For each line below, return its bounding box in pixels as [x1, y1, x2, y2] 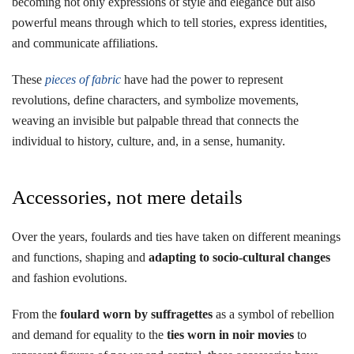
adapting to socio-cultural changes [149, 250, 330, 264]
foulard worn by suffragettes [60, 307, 213, 321]
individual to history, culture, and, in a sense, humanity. [12, 134, 285, 148]
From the [12, 307, 60, 321]
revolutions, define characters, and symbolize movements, [12, 93, 299, 107]
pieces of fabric [45, 73, 121, 86]
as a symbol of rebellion [213, 307, 334, 321]
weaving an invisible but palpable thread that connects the [12, 114, 299, 127]
